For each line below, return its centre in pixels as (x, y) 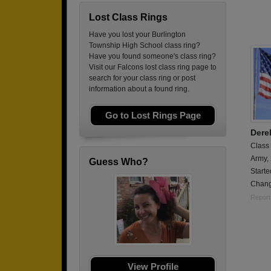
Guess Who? (119, 162)
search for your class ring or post (142, 78)
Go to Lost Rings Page (153, 115)
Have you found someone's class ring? (152, 56)
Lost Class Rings (128, 17)
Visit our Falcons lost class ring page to (153, 67)
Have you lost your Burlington (137, 34)
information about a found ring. (139, 89)
